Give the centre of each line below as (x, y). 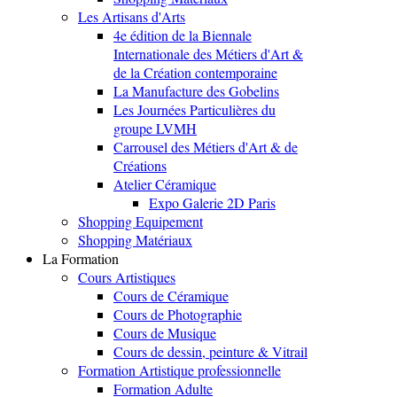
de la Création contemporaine (195, 73)
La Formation (81, 259)
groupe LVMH (155, 128)
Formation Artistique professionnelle (179, 370)
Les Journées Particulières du (195, 110)
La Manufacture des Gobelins (196, 91)
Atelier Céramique (165, 184)
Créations (140, 166)
